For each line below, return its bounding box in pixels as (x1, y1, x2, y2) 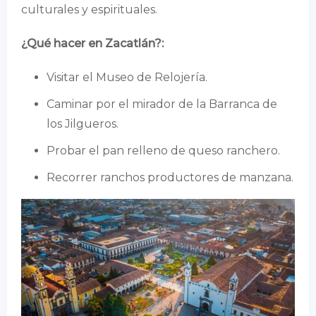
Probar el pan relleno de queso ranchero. (47, 144, 280, 158)
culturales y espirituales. (21, 3, 157, 17)
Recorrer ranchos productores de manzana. (47, 171, 293, 185)
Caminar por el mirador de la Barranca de (47, 97, 277, 111)
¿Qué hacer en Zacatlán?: (21, 37, 164, 51)
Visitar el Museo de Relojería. (47, 71, 207, 85)
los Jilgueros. (47, 117, 119, 131)
